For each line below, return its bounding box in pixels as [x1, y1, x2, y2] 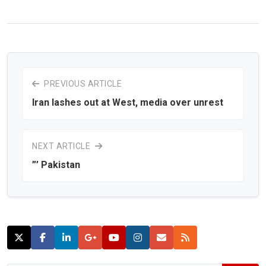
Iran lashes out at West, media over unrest [32, 96, 223, 108]
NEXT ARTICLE [32, 141, 93, 151]
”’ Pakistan [32, 159, 80, 170]
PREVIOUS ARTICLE [42, 78, 122, 88]
